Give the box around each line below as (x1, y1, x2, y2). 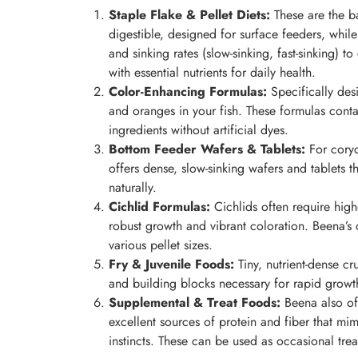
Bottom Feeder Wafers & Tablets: (109, 140, 305, 159)
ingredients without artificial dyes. (109, 121, 288, 140)
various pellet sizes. (109, 236, 213, 255)
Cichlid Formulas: (109, 197, 210, 217)
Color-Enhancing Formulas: (109, 82, 267, 101)
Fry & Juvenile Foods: (109, 255, 234, 274)
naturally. (109, 178, 157, 197)
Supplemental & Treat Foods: (109, 293, 280, 312)
